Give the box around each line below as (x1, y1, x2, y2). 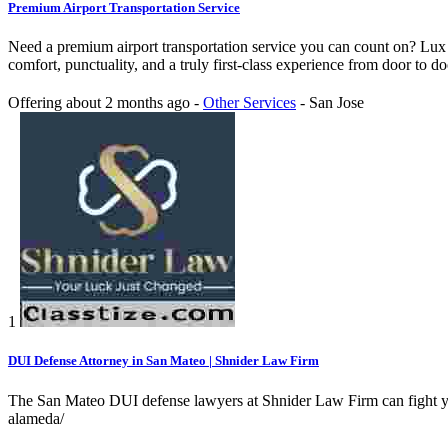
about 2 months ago (66, 94, 194, 112)
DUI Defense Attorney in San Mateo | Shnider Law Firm (8, 353, 319, 369)
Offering (8, 94, 66, 112)
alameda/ (8, 409, 64, 427)
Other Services (203, 94, 296, 112)
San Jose (309, 94, 364, 112)
